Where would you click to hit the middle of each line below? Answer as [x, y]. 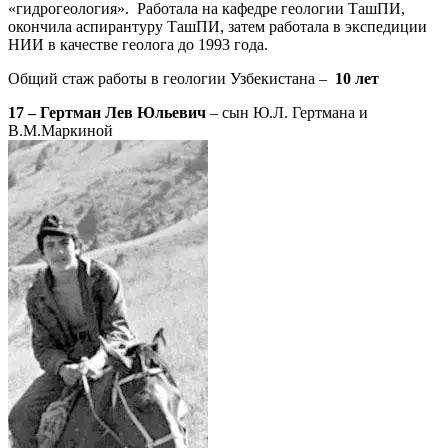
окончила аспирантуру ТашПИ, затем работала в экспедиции [217, 26]
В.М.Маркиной [60, 130]
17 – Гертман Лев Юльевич [107, 112]
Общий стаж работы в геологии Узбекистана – [171, 78]
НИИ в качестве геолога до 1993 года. [138, 44]
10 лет [357, 78]
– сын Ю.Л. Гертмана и [289, 112]
